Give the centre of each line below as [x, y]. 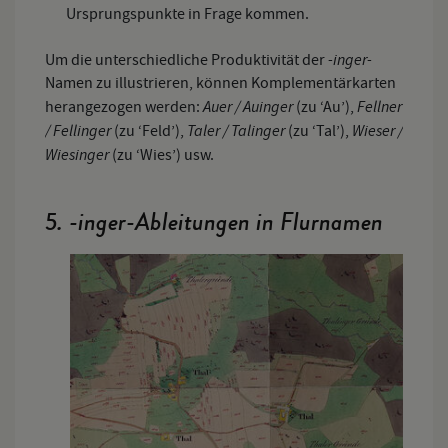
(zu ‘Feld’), [150, 131]
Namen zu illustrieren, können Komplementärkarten [220, 83]
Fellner [378, 107]
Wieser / [377, 131]
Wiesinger [78, 155]
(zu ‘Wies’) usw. [163, 155]
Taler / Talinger [237, 131]
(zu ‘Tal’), [320, 131]
